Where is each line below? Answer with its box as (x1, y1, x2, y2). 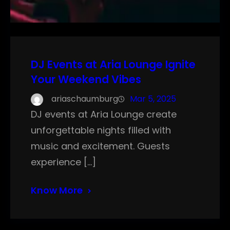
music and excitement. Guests (31, 140, 170, 153)
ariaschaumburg (51, 93, 118, 105)
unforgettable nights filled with (31, 124, 171, 137)
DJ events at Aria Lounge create (31, 108, 177, 121)
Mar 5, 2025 (130, 93, 176, 105)
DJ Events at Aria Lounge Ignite (31, 57, 196, 72)
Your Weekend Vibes (31, 72, 141, 87)
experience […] (31, 156, 96, 169)
